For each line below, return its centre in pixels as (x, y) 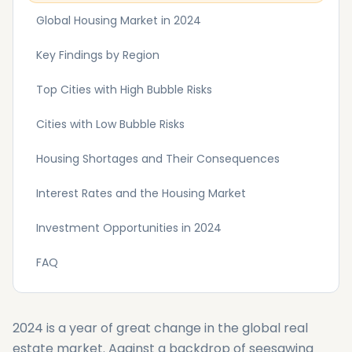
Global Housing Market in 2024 (119, 20)
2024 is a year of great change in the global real (160, 328)
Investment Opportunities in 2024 (129, 228)
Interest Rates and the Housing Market (141, 193)
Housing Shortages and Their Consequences (158, 159)
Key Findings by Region (98, 55)
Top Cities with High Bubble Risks (124, 90)
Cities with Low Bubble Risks (110, 124)
